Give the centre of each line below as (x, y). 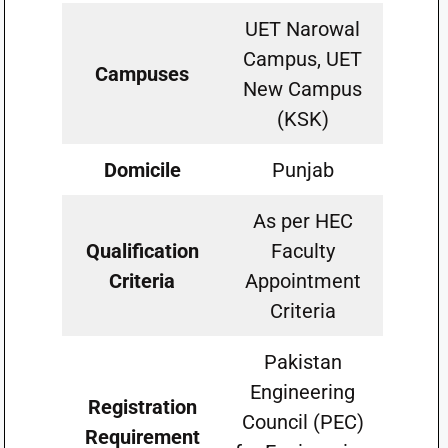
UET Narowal (303, 29)
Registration (142, 407)
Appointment (302, 281)
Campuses (142, 74)
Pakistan (302, 362)
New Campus (303, 89)
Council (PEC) (302, 422)
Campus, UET (303, 59)
